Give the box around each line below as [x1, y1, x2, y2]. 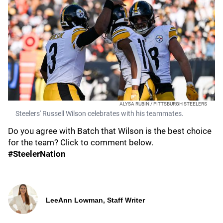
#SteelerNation [8, 149, 66, 159]
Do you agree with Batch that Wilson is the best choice [8, 126, 212, 136]
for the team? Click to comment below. [8, 137, 155, 147]
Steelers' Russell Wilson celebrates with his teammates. [15, 110, 184, 117]
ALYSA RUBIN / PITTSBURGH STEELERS [119, 101, 207, 107]
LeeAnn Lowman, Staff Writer [46, 196, 145, 204]
